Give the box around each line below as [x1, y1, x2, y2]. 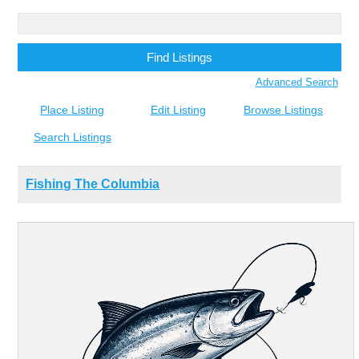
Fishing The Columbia [26, 177, 160, 192]
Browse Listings [244, 103, 324, 117]
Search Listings [33, 130, 111, 143]
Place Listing [40, 103, 105, 117]
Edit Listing [150, 103, 206, 117]
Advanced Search [255, 75, 338, 88]
